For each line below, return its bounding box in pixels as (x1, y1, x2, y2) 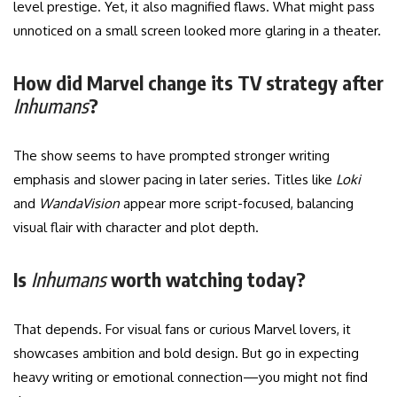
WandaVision (39, 195, 120, 213)
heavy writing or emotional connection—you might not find (13, 369, 368, 386)
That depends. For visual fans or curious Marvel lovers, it (13, 321, 351, 339)
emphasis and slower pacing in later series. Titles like (13, 171, 336, 189)
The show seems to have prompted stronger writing (13, 147, 330, 165)
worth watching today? (106, 267, 306, 292)
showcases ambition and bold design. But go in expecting (13, 345, 359, 362)
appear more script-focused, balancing (120, 195, 354, 213)
